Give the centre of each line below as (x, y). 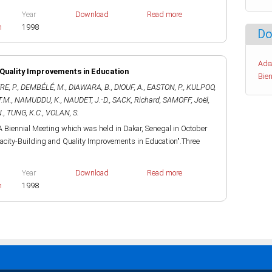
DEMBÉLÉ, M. (43, 87)
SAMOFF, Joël (185, 100)
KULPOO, (201, 87)
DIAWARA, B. (90, 87)
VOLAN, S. (62, 113)
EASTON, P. (165, 87)
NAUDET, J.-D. (87, 100)
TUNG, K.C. (25, 113)
